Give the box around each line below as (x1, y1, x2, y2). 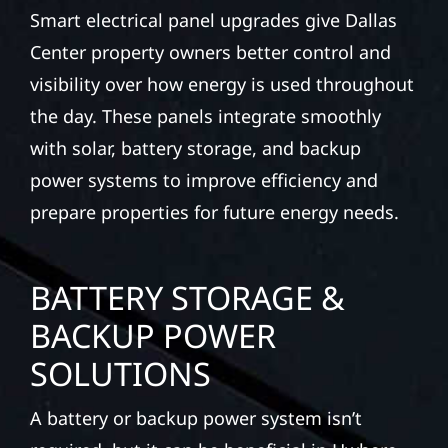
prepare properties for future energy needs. (29, 200, 399, 225)
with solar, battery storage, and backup (29, 136, 361, 161)
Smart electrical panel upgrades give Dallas (29, 8, 397, 33)
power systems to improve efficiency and (29, 168, 378, 193)
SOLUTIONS (29, 351, 211, 396)
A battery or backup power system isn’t (29, 406, 362, 431)
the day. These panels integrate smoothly (29, 104, 381, 129)
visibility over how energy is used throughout (29, 72, 414, 97)
